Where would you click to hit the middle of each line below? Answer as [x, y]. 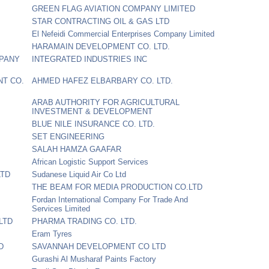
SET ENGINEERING [68, 136]
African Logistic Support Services [90, 162]
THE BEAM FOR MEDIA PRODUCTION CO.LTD [117, 187]
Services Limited [61, 208]
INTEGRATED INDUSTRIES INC [90, 59]
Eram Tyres [52, 234]
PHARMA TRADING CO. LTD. [85, 221]
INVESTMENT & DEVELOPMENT [92, 111]
